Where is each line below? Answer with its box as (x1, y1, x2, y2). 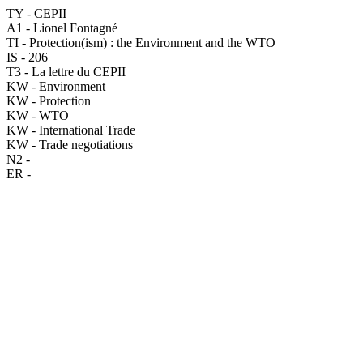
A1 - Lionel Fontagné (6, 21, 117, 35)
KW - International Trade (6, 123, 135, 137)
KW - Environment (6, 79, 105, 93)
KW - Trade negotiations (6, 138, 133, 152)
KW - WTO (6, 109, 69, 122)
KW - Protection (6, 94, 91, 108)
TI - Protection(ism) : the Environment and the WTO (6, 36, 275, 49)
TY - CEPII (6, 6, 66, 20)
